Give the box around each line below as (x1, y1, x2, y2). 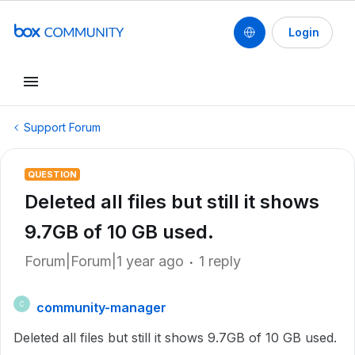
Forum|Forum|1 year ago (25, 253, 184, 269)
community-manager (36, 300, 166, 315)
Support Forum (24, 120, 101, 134)
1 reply (199, 253, 241, 269)
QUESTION (28, 169, 77, 180)
